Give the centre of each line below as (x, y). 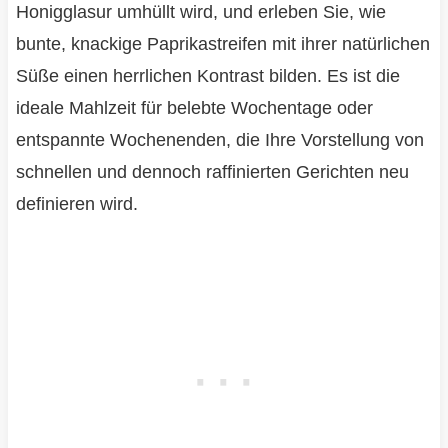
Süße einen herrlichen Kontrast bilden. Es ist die (207, 75)
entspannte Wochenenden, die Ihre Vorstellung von (219, 139)
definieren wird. (76, 203)
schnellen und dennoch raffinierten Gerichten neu (212, 171)
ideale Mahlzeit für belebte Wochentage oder (194, 107)
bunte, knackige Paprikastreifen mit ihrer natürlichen (222, 43)
